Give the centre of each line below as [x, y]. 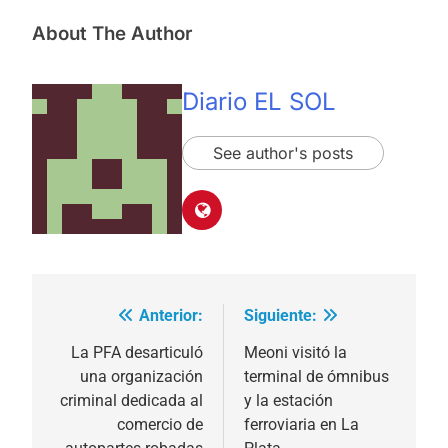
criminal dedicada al [131, 400]
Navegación [115, 320]
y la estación [288, 400]
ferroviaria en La [301, 424]
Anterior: [171, 315]
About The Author [112, 33]
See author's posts [283, 153]
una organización [141, 376]
